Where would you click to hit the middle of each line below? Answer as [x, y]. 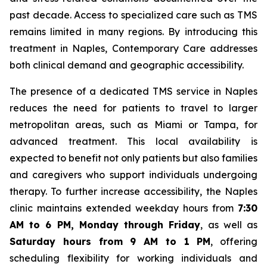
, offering [234, 242]
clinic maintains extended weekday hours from [124, 208]
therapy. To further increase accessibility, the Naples [133, 192]
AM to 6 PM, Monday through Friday [105, 225]
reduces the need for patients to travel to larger [133, 108]
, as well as [229, 225]
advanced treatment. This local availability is [133, 142]
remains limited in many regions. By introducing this [133, 32]
